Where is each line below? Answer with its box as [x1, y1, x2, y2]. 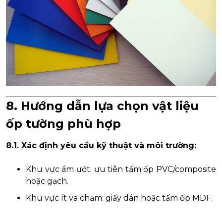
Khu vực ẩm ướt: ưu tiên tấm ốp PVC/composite [26, 164, 216, 174]
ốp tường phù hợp [6, 116, 121, 131]
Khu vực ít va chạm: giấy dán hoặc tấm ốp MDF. [26, 193, 213, 203]
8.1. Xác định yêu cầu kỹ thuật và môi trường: [6, 140, 196, 150]
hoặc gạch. [26, 176, 68, 186]
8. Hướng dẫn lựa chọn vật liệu [6, 98, 199, 113]
